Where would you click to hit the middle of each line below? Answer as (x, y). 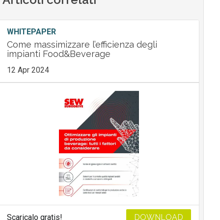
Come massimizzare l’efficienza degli (82, 45)
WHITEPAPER (31, 32)
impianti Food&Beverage (58, 54)
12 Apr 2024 (28, 70)
